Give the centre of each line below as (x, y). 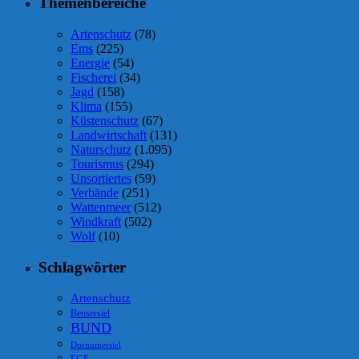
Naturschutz (101, 149)
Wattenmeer (101, 207)
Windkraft (96, 221)
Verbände (95, 192)
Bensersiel (90, 314)
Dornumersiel (96, 345)
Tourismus (97, 163)
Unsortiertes (101, 178)
